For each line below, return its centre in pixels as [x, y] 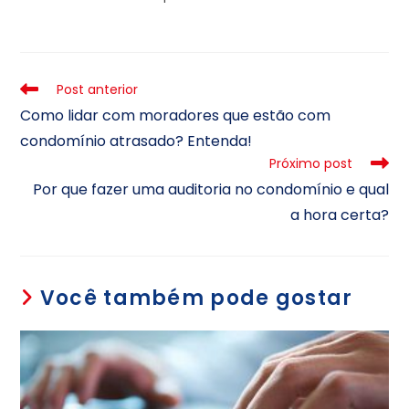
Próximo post [310, 164]
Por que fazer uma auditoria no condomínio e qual [210, 190]
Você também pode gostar [196, 299]
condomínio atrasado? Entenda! [136, 142]
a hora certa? [339, 215]
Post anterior [98, 90]
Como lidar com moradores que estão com [176, 116]
